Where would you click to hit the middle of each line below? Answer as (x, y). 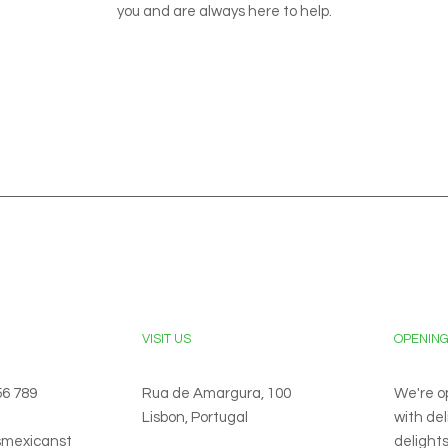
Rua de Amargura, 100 (216, 394)
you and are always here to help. (224, 12)
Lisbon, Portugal (195, 418)
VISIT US (166, 339)
